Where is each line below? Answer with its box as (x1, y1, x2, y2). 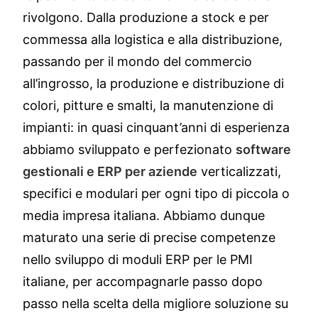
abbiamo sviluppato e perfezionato (23, 142, 236, 157)
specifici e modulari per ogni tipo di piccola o (23, 186, 290, 201)
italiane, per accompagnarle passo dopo (23, 274, 263, 289)
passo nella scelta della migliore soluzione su (23, 296, 288, 311)
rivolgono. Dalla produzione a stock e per (23, 10, 269, 25)
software (236, 142, 291, 157)
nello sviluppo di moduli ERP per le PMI (23, 252, 253, 267)
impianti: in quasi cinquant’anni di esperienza (23, 120, 290, 135)
